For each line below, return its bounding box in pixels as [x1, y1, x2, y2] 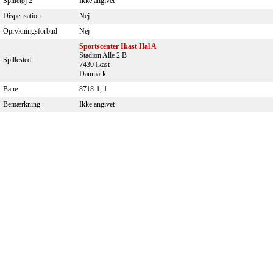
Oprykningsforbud [3, 27, 57, 35]
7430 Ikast [79, 60, 110, 69]
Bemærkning [3, 100, 40, 108]
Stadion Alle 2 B [79, 51, 127, 60]
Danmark [79, 69, 106, 78]
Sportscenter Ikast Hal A [79, 42, 157, 51]
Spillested [3, 55, 31, 64]
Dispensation [3, 12, 41, 20]
